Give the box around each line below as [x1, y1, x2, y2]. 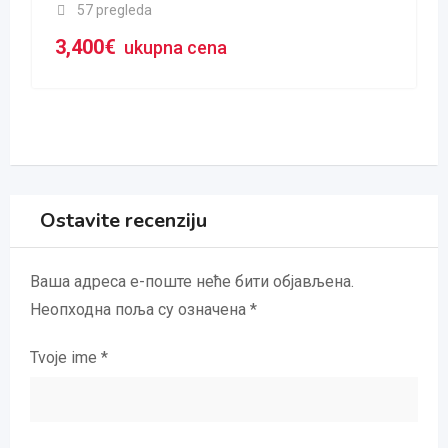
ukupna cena [124, 36, 227, 58]
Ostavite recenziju [40, 207, 207, 234]
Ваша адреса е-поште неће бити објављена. [30, 272, 354, 291]
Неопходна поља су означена [30, 300, 250, 319]
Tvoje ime [30, 348, 101, 367]
